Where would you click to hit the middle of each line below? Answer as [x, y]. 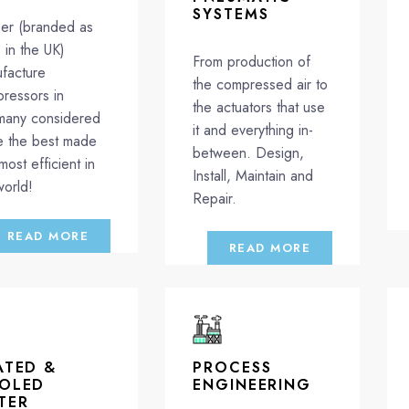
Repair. [215, 198]
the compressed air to [261, 84]
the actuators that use [259, 107]
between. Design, [249, 152]
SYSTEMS [231, 14]
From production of [252, 61]
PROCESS [232, 367]
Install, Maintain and [253, 175]
